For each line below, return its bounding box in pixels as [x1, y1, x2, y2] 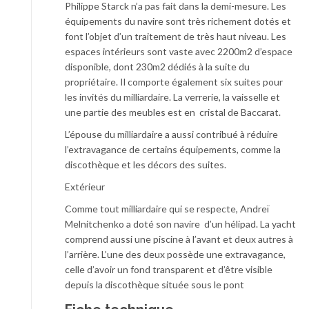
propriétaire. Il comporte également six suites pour [65, 75, 283, 88]
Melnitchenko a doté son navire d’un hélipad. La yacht [65, 217, 296, 230]
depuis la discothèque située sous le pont [65, 278, 244, 290]
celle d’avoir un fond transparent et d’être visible [65, 263, 272, 275]
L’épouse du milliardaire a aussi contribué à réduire [65, 128, 278, 140]
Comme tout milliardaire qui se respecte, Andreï [65, 202, 269, 215]
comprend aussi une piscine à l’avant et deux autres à [65, 232, 293, 245]
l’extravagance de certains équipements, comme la [65, 143, 281, 155]
